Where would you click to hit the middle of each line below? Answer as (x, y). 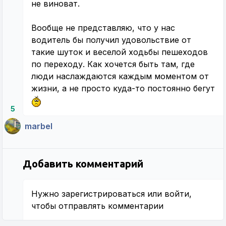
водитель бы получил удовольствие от (111, 40)
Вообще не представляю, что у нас (103, 28)
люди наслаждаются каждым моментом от (120, 76)
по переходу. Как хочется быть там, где (113, 64)
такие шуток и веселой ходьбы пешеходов (120, 52)
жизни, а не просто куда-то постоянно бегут (123, 89)
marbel (39, 126)
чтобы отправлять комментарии (97, 206)
